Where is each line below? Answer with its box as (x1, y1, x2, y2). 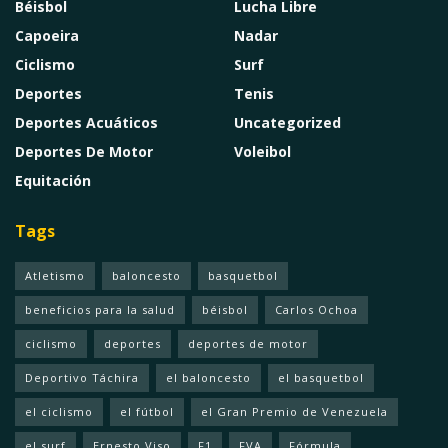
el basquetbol (278, 369, 364, 385)
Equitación (15, 170, 91, 190)
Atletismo (25, 267, 85, 283)
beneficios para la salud (25, 301, 175, 317)
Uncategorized (234, 112, 341, 132)
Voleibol (234, 141, 291, 161)
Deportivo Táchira (25, 369, 139, 385)
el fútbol (120, 403, 174, 419)
